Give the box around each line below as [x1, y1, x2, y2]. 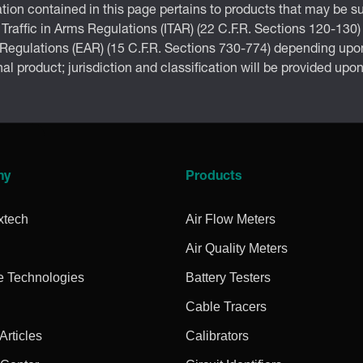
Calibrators [186, 328, 250, 343]
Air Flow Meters [186, 211, 276, 226]
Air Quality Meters [186, 241, 288, 255]
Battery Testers [186, 270, 271, 284]
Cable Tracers [186, 299, 267, 314]
